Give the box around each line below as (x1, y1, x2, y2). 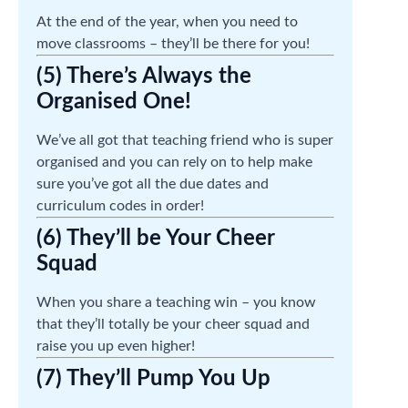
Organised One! (36, 91, 191, 113)
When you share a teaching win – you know (36, 295, 316, 310)
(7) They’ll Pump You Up (36, 368, 270, 390)
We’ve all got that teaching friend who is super (36, 133, 333, 148)
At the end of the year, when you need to (36, 15, 298, 29)
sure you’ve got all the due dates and (36, 177, 269, 191)
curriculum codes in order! (36, 199, 204, 213)
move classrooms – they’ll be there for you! (36, 36, 310, 51)
